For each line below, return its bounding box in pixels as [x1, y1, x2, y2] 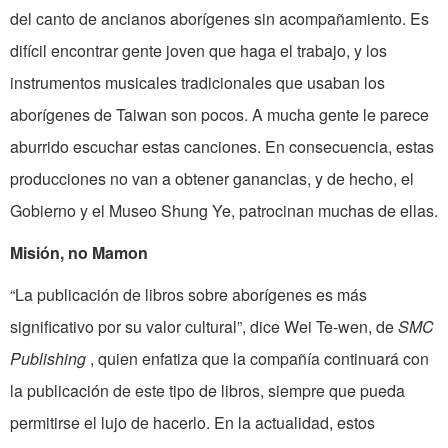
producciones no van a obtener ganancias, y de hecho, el [10, 167, 414, 191]
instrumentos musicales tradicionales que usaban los [10, 71, 385, 95]
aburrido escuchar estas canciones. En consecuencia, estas [10, 135, 434, 159]
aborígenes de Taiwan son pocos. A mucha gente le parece [10, 103, 429, 127]
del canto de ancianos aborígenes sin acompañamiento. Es [10, 7, 429, 31]
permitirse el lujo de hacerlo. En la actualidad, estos [10, 411, 375, 435]
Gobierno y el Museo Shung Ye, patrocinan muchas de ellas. [10, 199, 438, 223]
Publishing [10, 347, 90, 371]
